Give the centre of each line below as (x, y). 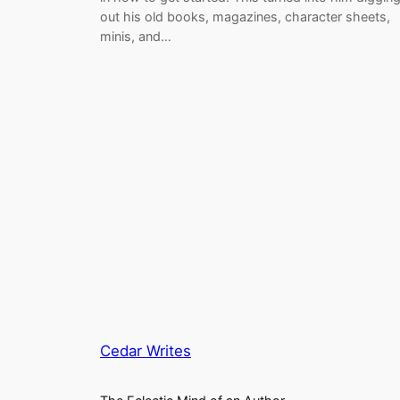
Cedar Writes (146, 351)
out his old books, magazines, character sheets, (245, 16)
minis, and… (136, 36)
